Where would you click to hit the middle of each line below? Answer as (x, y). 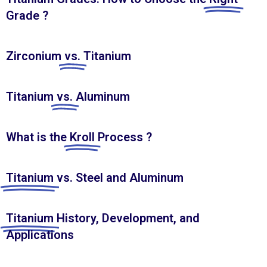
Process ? (125, 137)
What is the (38, 137)
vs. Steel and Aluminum (120, 178)
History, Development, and (128, 218)
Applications (40, 235)
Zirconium (35, 56)
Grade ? (27, 15)
